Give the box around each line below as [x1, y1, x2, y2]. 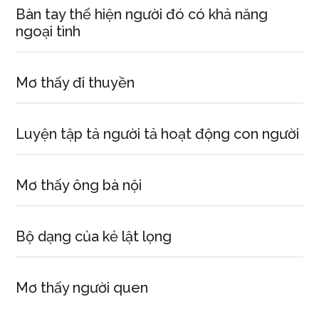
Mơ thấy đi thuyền [16, 74, 135, 91]
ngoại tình [16, 23, 81, 40]
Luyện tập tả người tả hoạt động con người [16, 125, 300, 142]
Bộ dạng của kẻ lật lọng [16, 228, 172, 245]
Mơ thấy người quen [16, 279, 149, 296]
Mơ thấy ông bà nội [16, 177, 142, 194]
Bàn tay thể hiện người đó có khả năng [16, 6, 268, 23]
